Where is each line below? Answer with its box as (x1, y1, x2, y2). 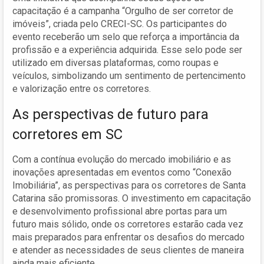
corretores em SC (12, 126, 123, 143)
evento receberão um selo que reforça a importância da (12, 31, 239, 43)
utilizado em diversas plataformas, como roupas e (12, 57, 219, 69)
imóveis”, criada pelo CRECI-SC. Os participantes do (12, 18, 227, 30)
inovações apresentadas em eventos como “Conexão (12, 167, 232, 179)
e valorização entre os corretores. (12, 83, 151, 95)
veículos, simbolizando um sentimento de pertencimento (12, 70, 246, 82)
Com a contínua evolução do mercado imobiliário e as (12, 154, 231, 166)
